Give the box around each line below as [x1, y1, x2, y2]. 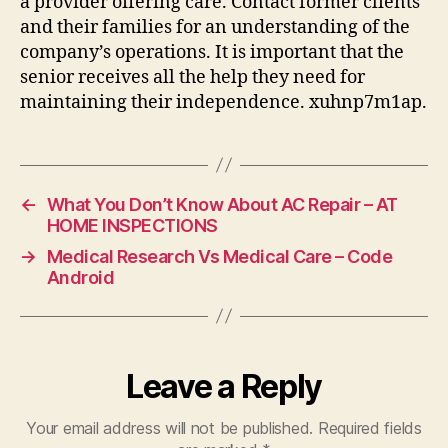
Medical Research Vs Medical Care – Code [46, 245, 393, 267]
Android [46, 266, 115, 288]
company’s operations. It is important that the [20, 40, 404, 64]
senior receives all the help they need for [20, 65, 365, 89]
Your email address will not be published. [26, 417, 314, 438]
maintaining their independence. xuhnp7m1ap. [20, 90, 427, 114]
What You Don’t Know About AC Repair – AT [46, 193, 398, 215]
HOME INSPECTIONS [46, 214, 218, 236]
